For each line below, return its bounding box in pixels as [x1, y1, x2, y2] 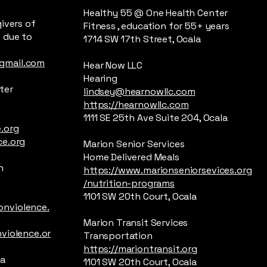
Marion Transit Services [83, 216, 188, 229]
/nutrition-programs [83, 177, 175, 190]
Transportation [83, 229, 153, 242]
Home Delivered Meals [83, 151, 179, 163]
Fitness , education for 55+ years [83, 20, 229, 32]
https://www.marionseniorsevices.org [83, 164, 252, 176]
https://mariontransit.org [83, 243, 197, 255]
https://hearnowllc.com [83, 98, 189, 111]
